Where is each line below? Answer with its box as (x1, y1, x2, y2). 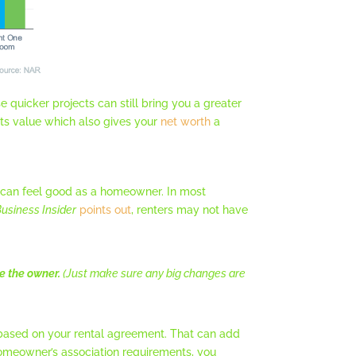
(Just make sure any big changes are (60, 267, 246, 281)
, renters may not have (131, 203, 249, 217)
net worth (161, 115, 211, 129)
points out (79, 203, 132, 217)
